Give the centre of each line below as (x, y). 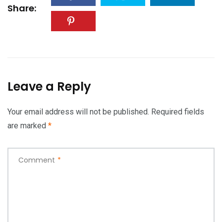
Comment (37, 160)
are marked (28, 125)
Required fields (178, 111)
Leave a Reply (49, 86)
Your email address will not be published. (78, 111)
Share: (22, 8)
